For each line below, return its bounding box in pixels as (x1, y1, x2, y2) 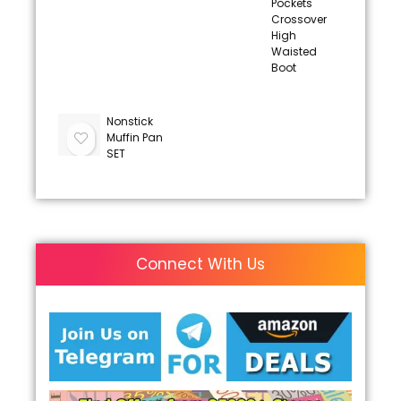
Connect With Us (136, 253, 265, 275)
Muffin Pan (106, 130, 163, 145)
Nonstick (106, 114, 153, 129)
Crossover (270, 12, 327, 27)
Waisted (270, 44, 317, 59)
